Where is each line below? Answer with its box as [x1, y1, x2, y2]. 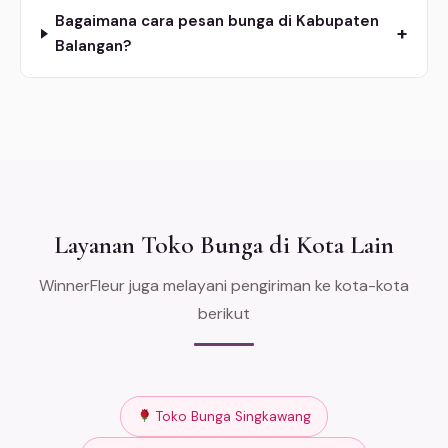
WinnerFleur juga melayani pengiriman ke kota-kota [39, 274, 409, 296]
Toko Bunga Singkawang [152, 407, 312, 425]
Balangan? [55, 35, 133, 56]
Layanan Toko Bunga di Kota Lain [54, 228, 394, 260]
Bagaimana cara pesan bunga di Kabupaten [55, 10, 380, 31]
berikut [198, 302, 250, 324]
